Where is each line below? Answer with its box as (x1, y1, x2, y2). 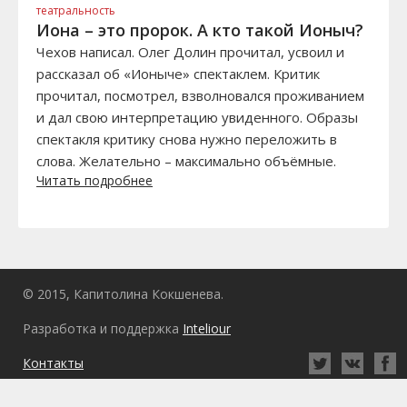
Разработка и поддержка (23, 320, 183, 337)
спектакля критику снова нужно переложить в (36, 130, 337, 148)
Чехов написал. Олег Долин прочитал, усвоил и (36, 43, 344, 61)
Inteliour (183, 320, 231, 337)
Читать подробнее (36, 172, 153, 189)
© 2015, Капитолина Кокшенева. (23, 285, 227, 303)
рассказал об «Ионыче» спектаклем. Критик (36, 65, 320, 83)
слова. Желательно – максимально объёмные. (36, 152, 336, 170)
